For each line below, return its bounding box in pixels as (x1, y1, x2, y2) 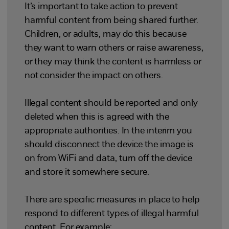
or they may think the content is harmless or (24, 57, 201, 67)
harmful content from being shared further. (24, 16, 198, 26)
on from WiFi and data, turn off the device (24, 154, 192, 164)
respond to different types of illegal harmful (24, 209, 199, 219)
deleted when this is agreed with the (24, 112, 169, 122)
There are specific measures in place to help (24, 195, 200, 205)
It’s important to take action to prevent (24, 2, 178, 12)
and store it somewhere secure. (24, 168, 152, 177)
